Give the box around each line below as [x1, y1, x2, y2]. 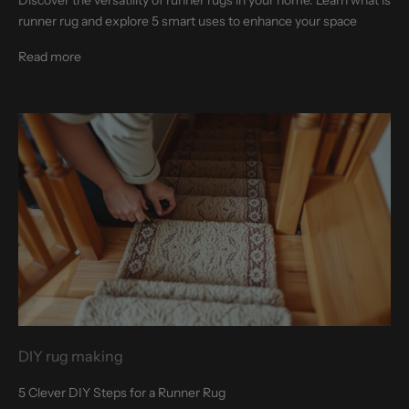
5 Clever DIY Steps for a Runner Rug [18, 384, 225, 402]
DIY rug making [18, 347, 123, 366]
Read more [18, 47, 81, 65]
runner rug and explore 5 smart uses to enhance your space [18, 12, 357, 29]
